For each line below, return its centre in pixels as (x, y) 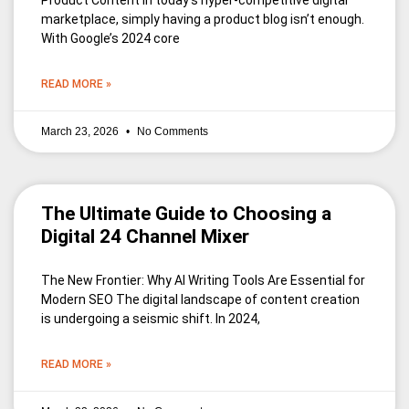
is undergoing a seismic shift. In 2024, (151, 319)
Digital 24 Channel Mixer (145, 237)
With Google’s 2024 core (110, 39)
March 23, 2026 (81, 132)
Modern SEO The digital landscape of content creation (200, 300)
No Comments (171, 132)
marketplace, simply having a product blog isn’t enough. (203, 20)
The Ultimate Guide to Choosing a (186, 214)
